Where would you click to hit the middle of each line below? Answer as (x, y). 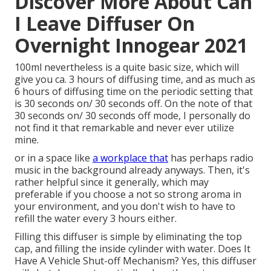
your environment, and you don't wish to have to (125, 207)
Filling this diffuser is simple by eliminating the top (128, 237)
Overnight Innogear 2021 (131, 45)
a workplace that (130, 158)
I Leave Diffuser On (105, 24)
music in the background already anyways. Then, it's (132, 170)
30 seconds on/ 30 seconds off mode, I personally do (132, 116)
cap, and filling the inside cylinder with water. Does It (132, 249)
